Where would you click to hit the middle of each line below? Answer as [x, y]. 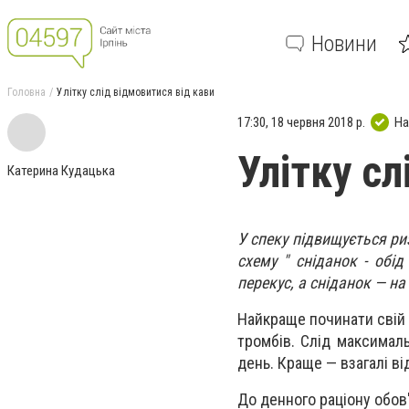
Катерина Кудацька [61, 171]
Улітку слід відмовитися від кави [136, 92]
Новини [344, 43]
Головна [26, 92]
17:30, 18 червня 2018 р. [301, 122]
